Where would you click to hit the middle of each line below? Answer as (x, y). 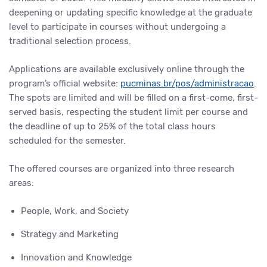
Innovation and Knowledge (76, 257)
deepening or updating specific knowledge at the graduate (131, 13)
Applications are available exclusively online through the (127, 69)
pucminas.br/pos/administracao (187, 83)
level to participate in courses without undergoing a (117, 27)
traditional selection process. (70, 41)
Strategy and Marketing (70, 234)
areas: (21, 183)
